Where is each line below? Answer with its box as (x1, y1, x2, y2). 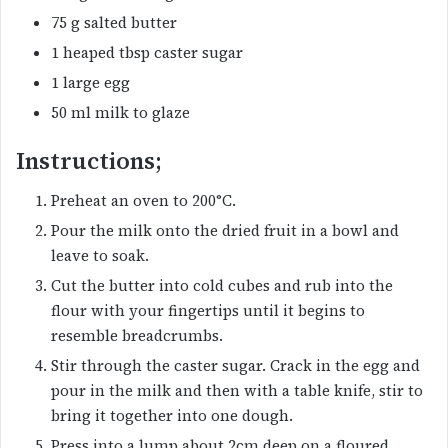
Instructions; (16, 144, 162, 177)
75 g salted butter (51, 11, 177, 33)
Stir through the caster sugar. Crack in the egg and (51, 355, 420, 377)
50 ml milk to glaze (51, 101, 190, 123)
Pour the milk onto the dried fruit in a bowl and (51, 220, 399, 242)
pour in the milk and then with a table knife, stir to (51, 380, 423, 402)
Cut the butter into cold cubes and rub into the (51, 275, 393, 297)
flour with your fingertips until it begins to (51, 300, 365, 322)
